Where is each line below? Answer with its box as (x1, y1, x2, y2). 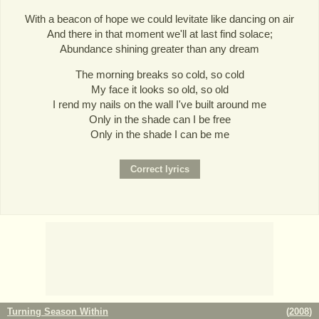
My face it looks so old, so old (90, 83, 229, 96)
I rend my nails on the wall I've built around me (53, 98, 266, 111)
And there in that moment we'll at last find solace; (46, 28, 273, 41)
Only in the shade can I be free (88, 113, 231, 126)
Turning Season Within (7, 306, 108, 318)
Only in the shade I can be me (90, 128, 229, 141)
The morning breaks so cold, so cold (75, 68, 244, 81)
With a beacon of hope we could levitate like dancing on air (25, 13, 294, 26)
